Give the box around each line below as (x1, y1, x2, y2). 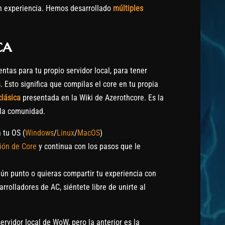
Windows (25, 128, 54, 138)
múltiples (113, 4, 143, 14)
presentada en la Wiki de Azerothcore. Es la (21, 93, 164, 103)
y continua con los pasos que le (37, 142, 141, 152)
